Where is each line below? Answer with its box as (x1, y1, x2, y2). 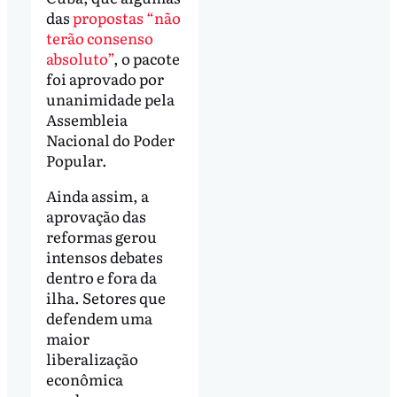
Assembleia (45, 107, 128, 130)
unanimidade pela (45, 87, 175, 110)
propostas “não (72, 5, 181, 28)
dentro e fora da (45, 265, 157, 288)
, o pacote (113, 46, 180, 69)
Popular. (45, 148, 107, 171)
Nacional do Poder (45, 128, 175, 151)
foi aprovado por (45, 66, 164, 90)
